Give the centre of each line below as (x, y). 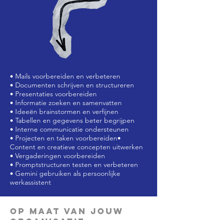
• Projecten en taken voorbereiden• (65, 138)
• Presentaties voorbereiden (53, 94)
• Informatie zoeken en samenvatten (66, 103)
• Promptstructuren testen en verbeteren (74, 165)
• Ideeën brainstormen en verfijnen (64, 111)
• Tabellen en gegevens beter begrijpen (72, 120)
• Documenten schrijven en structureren (72, 85)
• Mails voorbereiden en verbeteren (65, 76)
